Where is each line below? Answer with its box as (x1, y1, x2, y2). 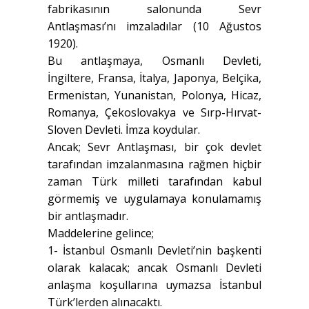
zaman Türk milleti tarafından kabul (48, 174, 261, 190)
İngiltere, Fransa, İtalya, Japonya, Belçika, (48, 70, 261, 86)
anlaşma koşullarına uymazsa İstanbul (48, 277, 261, 293)
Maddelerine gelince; (48, 226, 154, 241)
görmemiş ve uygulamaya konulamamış (48, 191, 261, 207)
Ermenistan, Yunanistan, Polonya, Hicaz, (48, 88, 261, 103)
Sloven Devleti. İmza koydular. (48, 122, 200, 138)
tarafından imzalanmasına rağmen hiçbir (48, 157, 261, 172)
